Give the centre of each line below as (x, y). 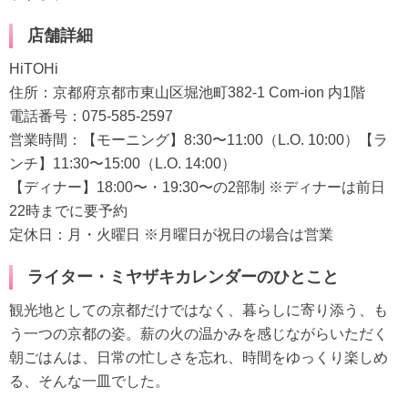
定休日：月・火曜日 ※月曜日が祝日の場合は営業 (171, 235)
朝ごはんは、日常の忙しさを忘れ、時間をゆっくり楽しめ (199, 358)
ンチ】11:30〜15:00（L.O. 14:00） (122, 164)
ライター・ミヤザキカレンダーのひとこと (183, 277)
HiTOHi (34, 69)
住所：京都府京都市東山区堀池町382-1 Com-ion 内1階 (187, 93)
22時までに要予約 (68, 211)
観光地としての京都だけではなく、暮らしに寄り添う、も (199, 311)
